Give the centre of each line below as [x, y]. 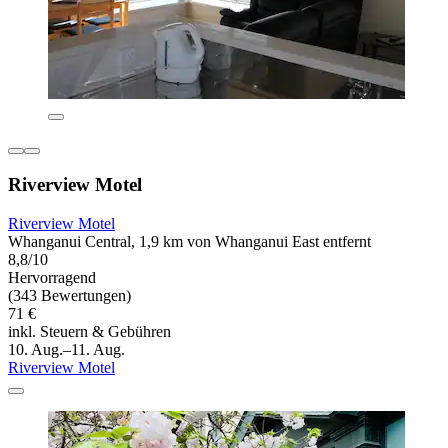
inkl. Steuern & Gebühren [89, 331]
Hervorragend [52, 277]
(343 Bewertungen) [69, 295]
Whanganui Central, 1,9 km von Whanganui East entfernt [189, 241]
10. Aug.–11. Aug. [66, 349]
